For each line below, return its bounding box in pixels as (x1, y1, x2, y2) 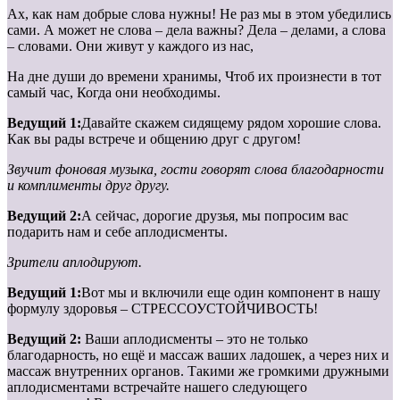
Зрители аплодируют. (7, 254, 142, 270)
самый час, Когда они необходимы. (7, 84, 221, 100)
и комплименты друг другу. (7, 177, 170, 193)
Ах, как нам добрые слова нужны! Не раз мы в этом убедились (7, 5, 391, 21)
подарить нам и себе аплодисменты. (7, 223, 228, 239)
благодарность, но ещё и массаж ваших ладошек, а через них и (7, 346, 389, 362)
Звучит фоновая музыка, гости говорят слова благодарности (7, 161, 384, 177)
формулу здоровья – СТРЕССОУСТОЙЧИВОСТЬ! (7, 300, 318, 316)
